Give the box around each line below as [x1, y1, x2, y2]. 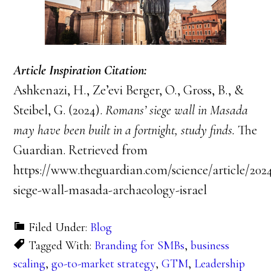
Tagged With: [28, 238, 95, 253]
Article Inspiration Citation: [13, 62, 148, 79]
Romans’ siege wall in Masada [105, 102, 249, 119]
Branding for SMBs [94, 238, 185, 253]
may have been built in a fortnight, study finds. [13, 122, 235, 139]
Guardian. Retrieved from [13, 142, 148, 158]
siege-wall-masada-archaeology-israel [13, 182, 207, 198]
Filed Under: [28, 220, 91, 235]
